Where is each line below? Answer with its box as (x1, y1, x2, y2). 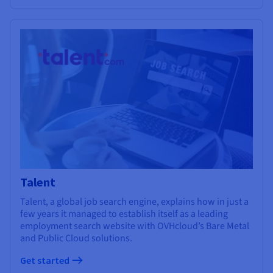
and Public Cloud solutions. (20, 232, 132, 246)
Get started (20, 254, 71, 267)
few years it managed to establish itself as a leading (20, 207, 228, 221)
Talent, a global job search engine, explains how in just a (20, 195, 249, 209)
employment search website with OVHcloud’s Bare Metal (20, 219, 249, 233)
